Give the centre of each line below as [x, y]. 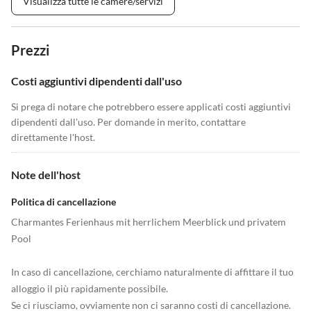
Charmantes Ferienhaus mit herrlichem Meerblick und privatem [149, 222]
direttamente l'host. [53, 137]
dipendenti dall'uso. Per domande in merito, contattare [128, 122]
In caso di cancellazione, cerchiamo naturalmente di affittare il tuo [152, 272]
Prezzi [30, 50]
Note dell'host [46, 175]
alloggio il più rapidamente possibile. [90, 288]
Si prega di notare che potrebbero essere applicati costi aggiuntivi [151, 107]
